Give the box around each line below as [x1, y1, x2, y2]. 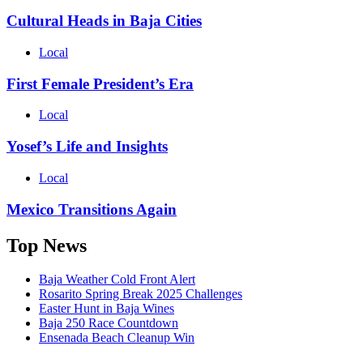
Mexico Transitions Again [6, 200, 177, 218]
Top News [6, 234, 87, 256]
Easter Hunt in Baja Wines [39, 301, 174, 316]
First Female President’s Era [6, 75, 194, 92]
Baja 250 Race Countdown [39, 316, 178, 331]
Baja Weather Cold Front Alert [39, 272, 195, 287]
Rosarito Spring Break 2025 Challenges [39, 287, 242, 301]
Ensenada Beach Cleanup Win [39, 331, 194, 345]
